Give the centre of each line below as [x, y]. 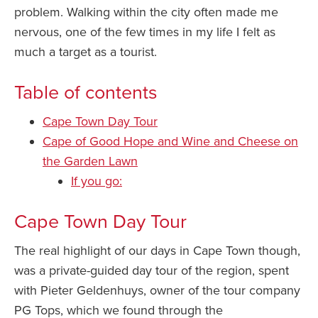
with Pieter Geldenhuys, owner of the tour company [157, 291]
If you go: [97, 181]
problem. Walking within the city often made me [146, 12]
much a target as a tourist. [86, 52]
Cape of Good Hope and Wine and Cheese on [170, 142]
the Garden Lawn [90, 161]
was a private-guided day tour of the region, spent [152, 271]
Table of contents [86, 93]
